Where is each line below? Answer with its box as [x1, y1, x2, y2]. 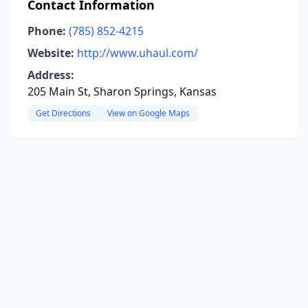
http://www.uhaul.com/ [77, 45, 198, 60]
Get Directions [36, 107, 91, 119]
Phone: [27, 23, 66, 38]
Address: [27, 67, 74, 82]
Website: [27, 45, 74, 60]
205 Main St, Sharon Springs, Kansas [27, 84, 217, 99]
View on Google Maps [107, 107, 190, 119]
